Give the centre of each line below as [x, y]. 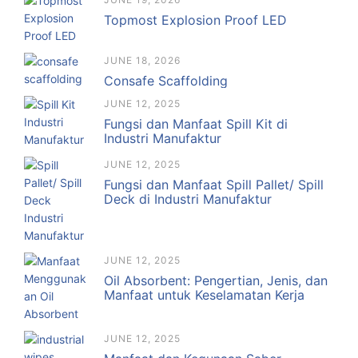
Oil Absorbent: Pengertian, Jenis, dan [216, 281]
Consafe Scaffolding [166, 81]
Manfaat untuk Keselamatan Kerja [204, 295]
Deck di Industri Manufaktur [188, 199]
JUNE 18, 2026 [142, 61]
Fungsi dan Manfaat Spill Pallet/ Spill [214, 185]
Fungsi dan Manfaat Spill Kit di [196, 124]
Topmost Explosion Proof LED [195, 20]
